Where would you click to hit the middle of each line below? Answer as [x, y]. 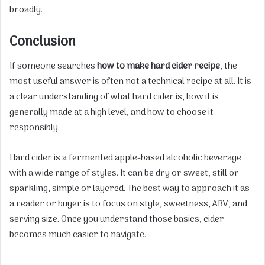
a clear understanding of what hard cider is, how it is [114, 97]
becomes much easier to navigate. [78, 235]
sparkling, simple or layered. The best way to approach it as [130, 188]
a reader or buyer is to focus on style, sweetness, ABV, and [128, 204]
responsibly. [35, 127]
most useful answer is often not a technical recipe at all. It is [130, 81]
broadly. [26, 10]
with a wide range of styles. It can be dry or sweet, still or [124, 173]
